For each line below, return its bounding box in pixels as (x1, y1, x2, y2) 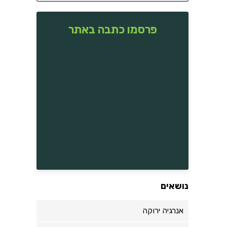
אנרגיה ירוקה (142, 206, 183, 215)
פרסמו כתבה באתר (68, 23, 157, 36)
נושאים (161, 180, 188, 192)
